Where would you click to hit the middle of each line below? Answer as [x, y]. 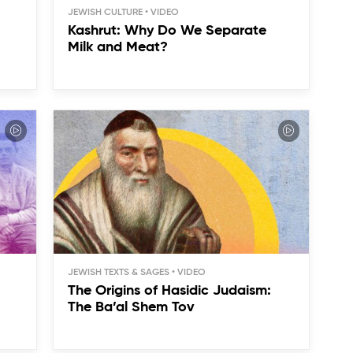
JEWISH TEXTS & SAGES [118, 273]
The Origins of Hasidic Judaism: [169, 291]
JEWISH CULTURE [105, 12]
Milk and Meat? [117, 47]
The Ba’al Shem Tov [131, 308]
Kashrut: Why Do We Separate [167, 30]
